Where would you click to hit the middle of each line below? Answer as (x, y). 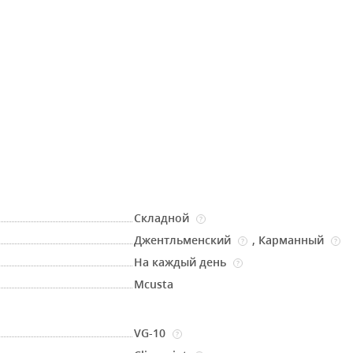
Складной (163, 218)
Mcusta (154, 284)
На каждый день (182, 262)
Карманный (293, 240)
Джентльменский (184, 240)
